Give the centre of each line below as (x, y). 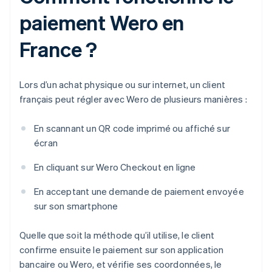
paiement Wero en (102, 22)
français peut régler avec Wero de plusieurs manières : (133, 99)
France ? (59, 49)
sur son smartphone (76, 206)
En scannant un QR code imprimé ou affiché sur (132, 128)
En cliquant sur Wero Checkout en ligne (115, 167)
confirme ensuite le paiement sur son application (122, 250)
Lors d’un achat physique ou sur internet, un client (123, 85)
